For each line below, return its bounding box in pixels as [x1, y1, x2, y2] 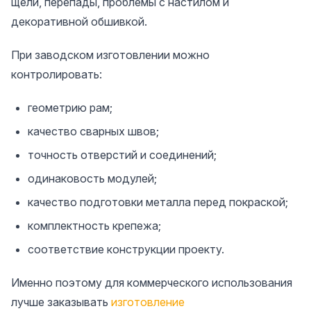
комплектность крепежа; [28, 218, 161, 233]
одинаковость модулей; [28, 171, 157, 185]
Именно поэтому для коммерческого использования [11, 275, 292, 289]
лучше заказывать [11, 294, 111, 309]
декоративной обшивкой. [11, 14, 147, 28]
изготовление [111, 294, 185, 309]
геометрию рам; [28, 100, 112, 115]
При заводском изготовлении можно [11, 47, 210, 62]
